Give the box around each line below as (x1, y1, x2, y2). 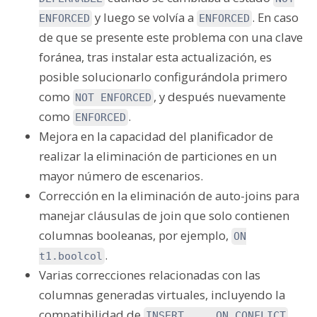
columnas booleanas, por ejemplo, (39, 227, 231, 243)
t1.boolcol (39, 250, 103, 263)
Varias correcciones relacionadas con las (39, 267, 260, 283)
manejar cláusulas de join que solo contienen (39, 207, 289, 224)
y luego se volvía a (92, 9, 197, 25)
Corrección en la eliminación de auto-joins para (39, 188, 299, 204)
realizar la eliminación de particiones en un (39, 148, 277, 164)
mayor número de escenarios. (39, 168, 203, 184)
